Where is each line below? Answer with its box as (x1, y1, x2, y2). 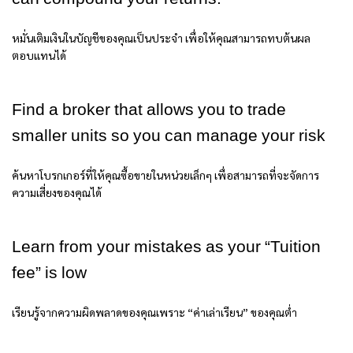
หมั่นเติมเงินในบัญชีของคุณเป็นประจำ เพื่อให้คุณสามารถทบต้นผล (12, 31, 310, 46)
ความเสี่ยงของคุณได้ (12, 185, 102, 200)
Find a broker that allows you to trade (12, 98, 286, 123)
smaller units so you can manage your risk (12, 124, 325, 149)
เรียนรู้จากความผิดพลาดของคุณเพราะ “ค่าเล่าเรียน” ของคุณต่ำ (12, 305, 297, 320)
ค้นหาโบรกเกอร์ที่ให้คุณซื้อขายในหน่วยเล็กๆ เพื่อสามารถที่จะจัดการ (12, 168, 319, 183)
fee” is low (12, 262, 87, 286)
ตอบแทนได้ (12, 48, 66, 63)
